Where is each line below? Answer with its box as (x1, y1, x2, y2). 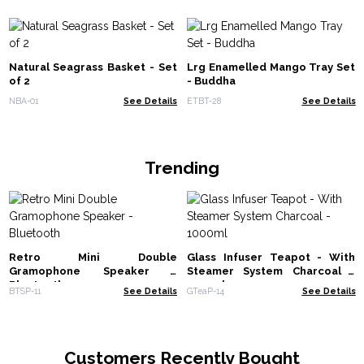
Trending (145, 157, 219, 178)
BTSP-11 (8, 285, 41, 296)
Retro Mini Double (8, 251, 177, 264)
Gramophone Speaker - (8, 265, 177, 278)
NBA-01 (8, 95, 38, 106)
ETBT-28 (187, 95, 221, 106)
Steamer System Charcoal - (187, 265, 350, 278)
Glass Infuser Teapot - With (187, 251, 355, 264)
